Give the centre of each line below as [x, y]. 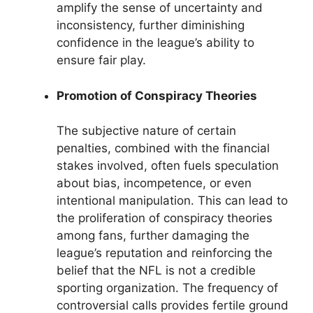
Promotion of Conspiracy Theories [157, 95]
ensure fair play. [101, 60]
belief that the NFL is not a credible [156, 271]
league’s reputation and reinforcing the [165, 253]
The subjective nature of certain [146, 131]
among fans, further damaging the [153, 236]
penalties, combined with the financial [163, 148]
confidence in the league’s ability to [155, 43]
